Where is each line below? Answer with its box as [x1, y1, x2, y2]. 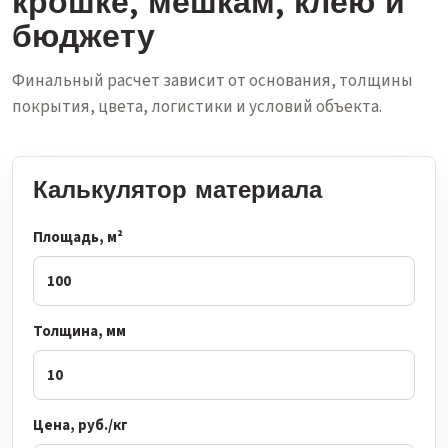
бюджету [12, 15, 155, 55]
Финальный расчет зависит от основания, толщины [12, 69, 413, 93]
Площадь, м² [33, 227, 123, 248]
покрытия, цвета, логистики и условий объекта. [12, 95, 382, 119]
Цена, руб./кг [33, 415, 128, 436]
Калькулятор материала [33, 174, 322, 204]
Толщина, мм [33, 321, 126, 342]
